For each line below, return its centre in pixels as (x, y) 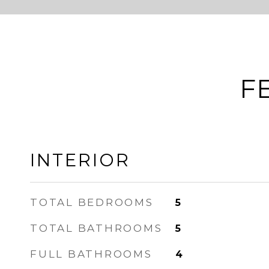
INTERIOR (80, 160)
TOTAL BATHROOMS (96, 228)
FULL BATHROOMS (91, 254)
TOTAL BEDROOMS (92, 202)
